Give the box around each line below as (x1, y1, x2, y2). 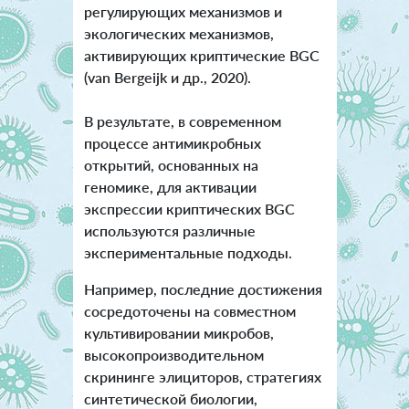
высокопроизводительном (83, 346, 264, 364)
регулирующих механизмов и (83, 3, 282, 21)
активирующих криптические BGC (83, 47, 320, 65)
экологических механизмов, (83, 25, 274, 43)
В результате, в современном (83, 112, 281, 131)
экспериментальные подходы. (83, 244, 296, 262)
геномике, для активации (83, 178, 257, 196)
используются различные (83, 222, 256, 240)
